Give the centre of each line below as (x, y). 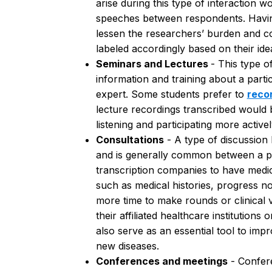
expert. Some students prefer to (171, 94)
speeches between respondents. (172, 18)
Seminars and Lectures (153, 63)
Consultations (130, 139)
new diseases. (127, 246)
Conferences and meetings (161, 261)
